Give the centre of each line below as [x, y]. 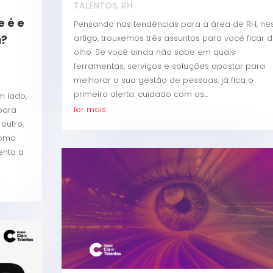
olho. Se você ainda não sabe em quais [154, 52]
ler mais [90, 110]
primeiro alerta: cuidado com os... [140, 94]
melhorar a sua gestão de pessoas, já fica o [163, 80]
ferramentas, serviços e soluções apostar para [169, 66]
